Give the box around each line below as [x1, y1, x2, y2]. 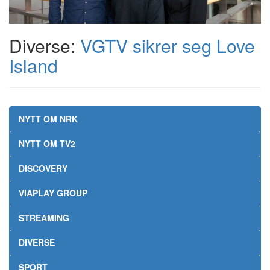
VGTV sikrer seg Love [80, 33, 255, 59]
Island [9, 52, 58, 79]
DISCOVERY [19, 162, 67, 175]
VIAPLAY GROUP [19, 187, 87, 199]
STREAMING [19, 212, 69, 224]
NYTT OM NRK [19, 113, 78, 125]
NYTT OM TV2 [19, 137, 75, 150]
